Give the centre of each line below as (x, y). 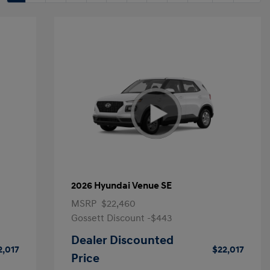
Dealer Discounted (122, 240)
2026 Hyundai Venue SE (121, 186)
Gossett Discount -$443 (121, 218)
